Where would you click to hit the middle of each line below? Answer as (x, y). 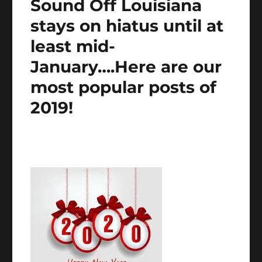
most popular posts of (124, 87)
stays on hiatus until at (127, 26)
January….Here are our (126, 67)
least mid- (73, 46)
